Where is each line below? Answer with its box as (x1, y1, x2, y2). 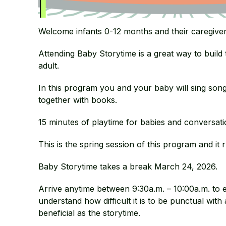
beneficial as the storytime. (38, 207, 140, 218)
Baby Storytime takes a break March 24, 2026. (38, 161, 217, 172)
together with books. (38, 94, 117, 105)
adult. (38, 60, 59, 71)
